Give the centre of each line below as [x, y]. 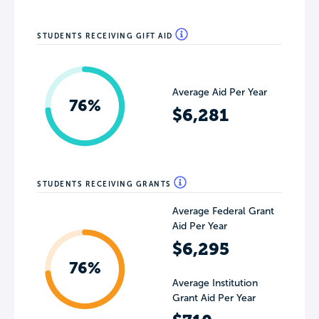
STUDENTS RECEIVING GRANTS [105, 184]
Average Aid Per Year [220, 92]
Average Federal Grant [223, 211]
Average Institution [215, 283]
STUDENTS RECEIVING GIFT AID [106, 36]
